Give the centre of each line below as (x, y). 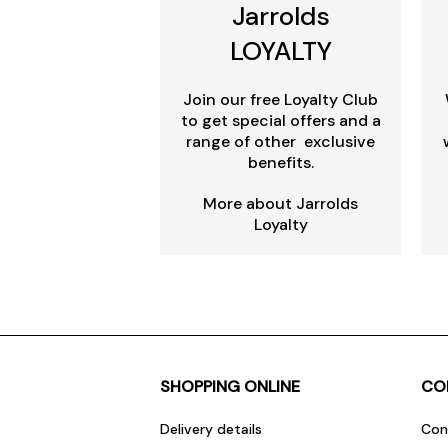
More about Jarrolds (280, 204)
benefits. (280, 163)
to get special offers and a (280, 121)
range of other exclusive (280, 142)
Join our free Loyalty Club (280, 100)
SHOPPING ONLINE (230, 387)
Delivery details (211, 429)
